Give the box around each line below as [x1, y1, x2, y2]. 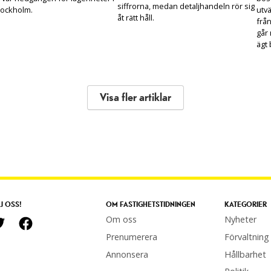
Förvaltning [224, 231, 269, 243]
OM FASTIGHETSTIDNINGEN [105, 201, 195, 209]
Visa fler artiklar [100, 92, 171, 104]
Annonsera [105, 248, 148, 260]
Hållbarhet [224, 248, 266, 260]
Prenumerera [105, 231, 157, 243]
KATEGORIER [224, 201, 267, 209]
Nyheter [224, 214, 256, 226]
